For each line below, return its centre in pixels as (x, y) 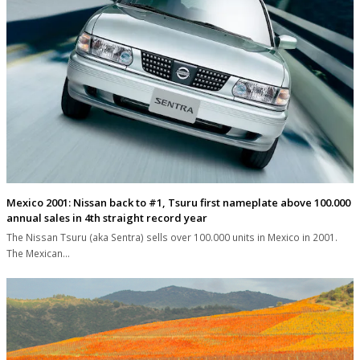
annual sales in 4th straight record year (107, 217)
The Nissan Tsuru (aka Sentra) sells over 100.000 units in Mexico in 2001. (172, 237)
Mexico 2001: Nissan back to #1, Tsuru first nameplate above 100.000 (178, 202)
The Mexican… (38, 253)
